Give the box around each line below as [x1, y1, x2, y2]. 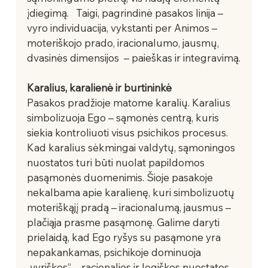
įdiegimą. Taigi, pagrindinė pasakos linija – [26, 6, 226, 19]
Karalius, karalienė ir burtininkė [26, 81, 172, 94]
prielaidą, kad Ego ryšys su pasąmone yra [26, 230, 223, 243]
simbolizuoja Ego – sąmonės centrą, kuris [26, 111, 221, 124]
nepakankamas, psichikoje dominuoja [26, 245, 203, 258]
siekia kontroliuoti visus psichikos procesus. [26, 126, 230, 139]
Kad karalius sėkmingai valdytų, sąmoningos [26, 141, 237, 154]
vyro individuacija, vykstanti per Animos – [26, 21, 220, 34]
